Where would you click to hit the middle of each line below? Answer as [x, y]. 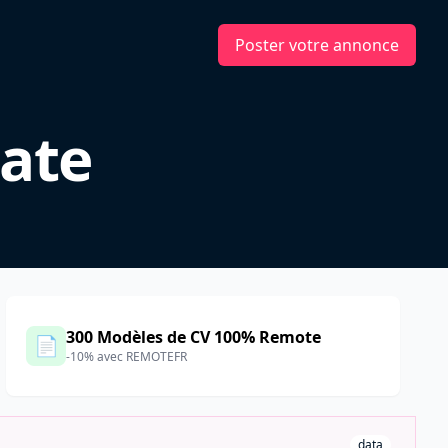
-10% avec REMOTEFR [127, 356]
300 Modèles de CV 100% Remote [194, 337]
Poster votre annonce [317, 45]
